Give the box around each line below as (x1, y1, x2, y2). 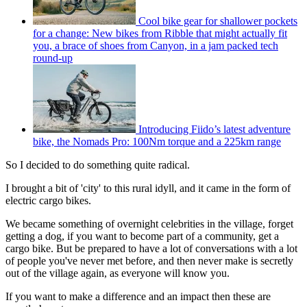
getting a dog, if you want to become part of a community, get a (5, 230, 279, 243)
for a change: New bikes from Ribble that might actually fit (33, 27, 287, 40)
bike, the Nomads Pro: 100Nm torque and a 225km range (33, 136, 281, 148)
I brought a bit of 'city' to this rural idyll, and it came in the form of (5, 182, 291, 195)
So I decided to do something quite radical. (5, 159, 193, 171)
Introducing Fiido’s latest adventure (138, 123, 291, 136)
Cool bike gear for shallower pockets (138, 15, 297, 27)
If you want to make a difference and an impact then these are (5, 291, 271, 303)
